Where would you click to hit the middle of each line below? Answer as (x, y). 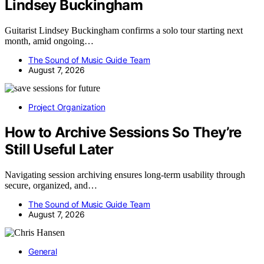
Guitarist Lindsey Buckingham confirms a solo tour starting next (124, 31)
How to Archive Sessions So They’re (123, 133)
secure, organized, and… (51, 186)
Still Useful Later (59, 150)
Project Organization (67, 107)
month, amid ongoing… (49, 41)
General (43, 252)
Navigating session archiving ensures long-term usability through (125, 175)
